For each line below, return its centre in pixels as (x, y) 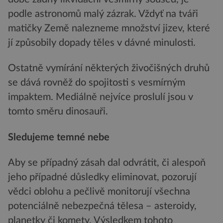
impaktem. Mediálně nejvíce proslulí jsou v (101, 97)
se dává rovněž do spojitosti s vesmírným (97, 83)
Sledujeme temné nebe (59, 137)
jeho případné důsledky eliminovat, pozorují (102, 177)
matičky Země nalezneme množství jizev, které (109, 29)
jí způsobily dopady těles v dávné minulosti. (102, 43)
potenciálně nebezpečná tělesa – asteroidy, (102, 206)
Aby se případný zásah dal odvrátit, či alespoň (107, 163)
